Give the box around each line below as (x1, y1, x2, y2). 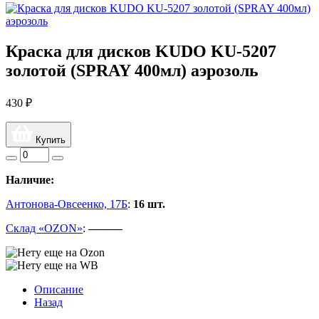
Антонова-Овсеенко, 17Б (6, 197, 127, 210)
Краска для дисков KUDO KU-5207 (6, 42, 276, 61)
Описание (34, 283, 83, 296)
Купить (33, 134, 66, 145)
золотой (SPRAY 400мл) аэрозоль (6, 61, 258, 80)
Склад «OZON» (6, 221, 83, 234)
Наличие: (6, 173, 54, 186)
